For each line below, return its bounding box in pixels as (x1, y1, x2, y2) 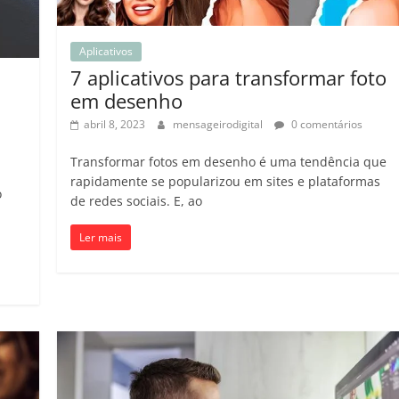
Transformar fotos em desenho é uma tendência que (70, 153, 387, 171)
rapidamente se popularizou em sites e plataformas (70, 173, 381, 191)
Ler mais (79, 230, 123, 246)
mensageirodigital (173, 117, 266, 133)
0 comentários (289, 117, 363, 133)
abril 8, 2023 (84, 117, 146, 133)
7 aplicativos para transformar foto (70, 64, 387, 92)
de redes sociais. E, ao (70, 192, 203, 210)
